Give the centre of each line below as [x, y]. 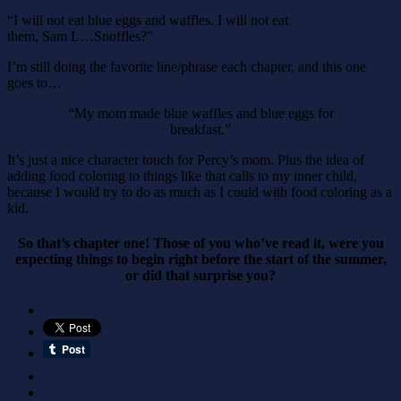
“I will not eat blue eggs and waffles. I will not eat [148, 20]
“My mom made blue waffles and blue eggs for [200, 113]
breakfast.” [200, 129]
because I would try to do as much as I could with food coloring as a [200, 192]
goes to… [34, 82]
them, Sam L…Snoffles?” [80, 36]
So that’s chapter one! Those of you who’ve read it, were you [200, 243]
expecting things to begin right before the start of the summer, [200, 259]
